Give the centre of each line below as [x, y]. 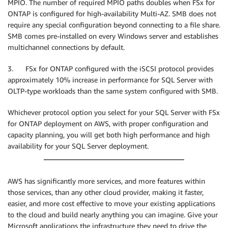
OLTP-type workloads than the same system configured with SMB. [113, 91]
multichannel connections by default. [66, 47]
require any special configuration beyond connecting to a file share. [114, 25]
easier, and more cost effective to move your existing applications [111, 204]
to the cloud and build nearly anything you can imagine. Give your [113, 215]
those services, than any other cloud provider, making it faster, [106, 192]
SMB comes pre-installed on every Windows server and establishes [113, 36]
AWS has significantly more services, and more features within [106, 181]
